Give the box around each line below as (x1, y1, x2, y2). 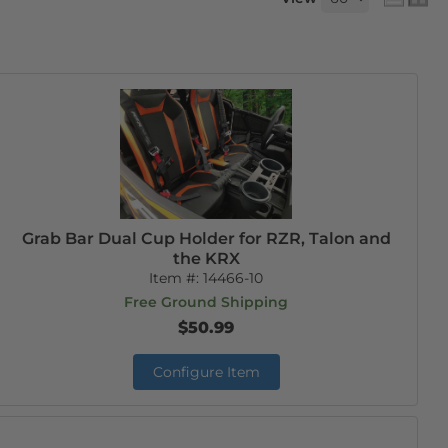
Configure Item (152, 363, 260, 381)
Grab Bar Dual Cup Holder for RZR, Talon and (21, 229, 391, 248)
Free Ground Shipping (124, 293, 289, 311)
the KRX (172, 249, 240, 268)
